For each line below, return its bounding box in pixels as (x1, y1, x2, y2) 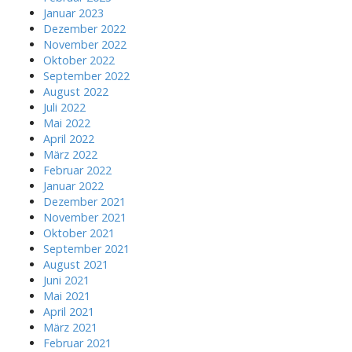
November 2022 (43, 36, 126, 52)
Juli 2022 (43, 99, 86, 115)
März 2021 (43, 319, 97, 335)
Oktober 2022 (43, 52, 115, 68)
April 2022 (43, 130, 94, 146)
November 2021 (43, 209, 126, 225)
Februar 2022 (43, 162, 112, 178)
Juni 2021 (43, 272, 90, 288)
